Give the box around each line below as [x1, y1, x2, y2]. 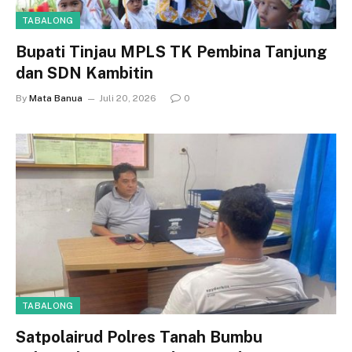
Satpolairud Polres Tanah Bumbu [16, 327, 262, 346]
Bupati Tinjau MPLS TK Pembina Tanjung [16, 42, 327, 61]
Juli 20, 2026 [99, 93, 156, 104]
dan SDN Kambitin [16, 64, 153, 82]
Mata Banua [29, 93, 82, 104]
